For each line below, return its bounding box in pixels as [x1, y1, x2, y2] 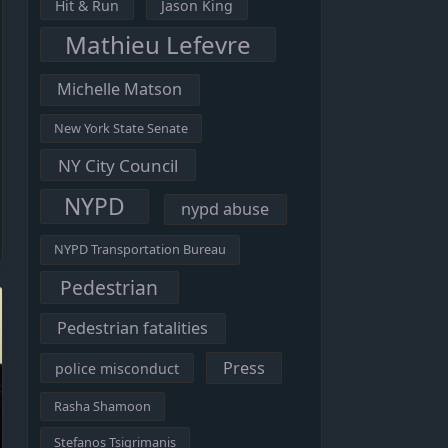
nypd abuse [181, 198, 270, 221]
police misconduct [55, 358, 180, 378]
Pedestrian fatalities [57, 317, 209, 340]
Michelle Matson [57, 78, 183, 101]
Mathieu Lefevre [65, 28, 252, 62]
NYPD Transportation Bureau [53, 240, 226, 259]
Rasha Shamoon [53, 396, 151, 415]
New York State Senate [53, 118, 188, 137]
